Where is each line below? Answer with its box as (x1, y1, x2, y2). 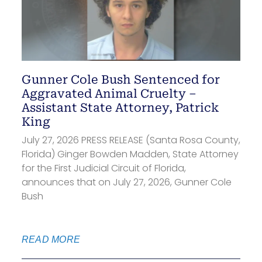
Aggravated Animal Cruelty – (21, 86, 196, 101)
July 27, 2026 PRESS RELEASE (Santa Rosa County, (21, 133, 240, 147)
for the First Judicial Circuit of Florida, (21, 161, 186, 175)
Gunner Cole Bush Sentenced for (21, 72, 220, 87)
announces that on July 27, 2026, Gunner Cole (21, 175, 232, 189)
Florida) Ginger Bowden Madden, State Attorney (21, 147, 239, 161)
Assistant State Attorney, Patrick (21, 100, 219, 115)
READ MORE (21, 234, 81, 244)
